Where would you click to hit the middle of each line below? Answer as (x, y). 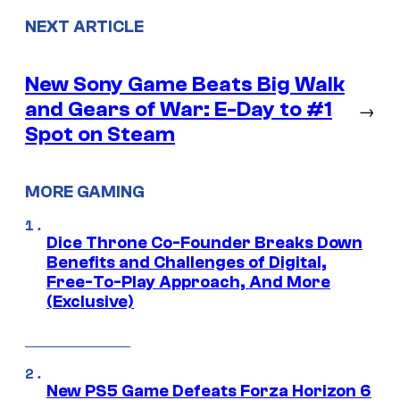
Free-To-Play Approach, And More (188, 283)
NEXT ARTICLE (84, 26)
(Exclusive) (90, 302)
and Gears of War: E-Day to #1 (179, 109)
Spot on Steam (100, 134)
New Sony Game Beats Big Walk (185, 84)
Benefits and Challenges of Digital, (187, 263)
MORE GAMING (85, 192)
